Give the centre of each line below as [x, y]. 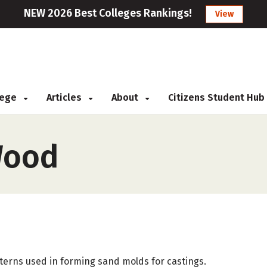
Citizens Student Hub [216, 97]
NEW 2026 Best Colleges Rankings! [108, 13]
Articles [65, 97]
